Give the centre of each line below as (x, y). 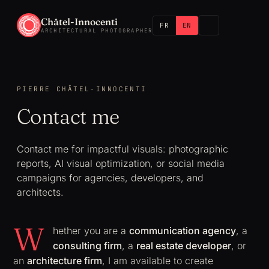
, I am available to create (158, 261)
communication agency (183, 231)
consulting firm (87, 246)
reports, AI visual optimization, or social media (121, 163)
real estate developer (184, 246)
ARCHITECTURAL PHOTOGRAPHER (97, 31)
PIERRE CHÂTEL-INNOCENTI (82, 89)
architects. (40, 192)
